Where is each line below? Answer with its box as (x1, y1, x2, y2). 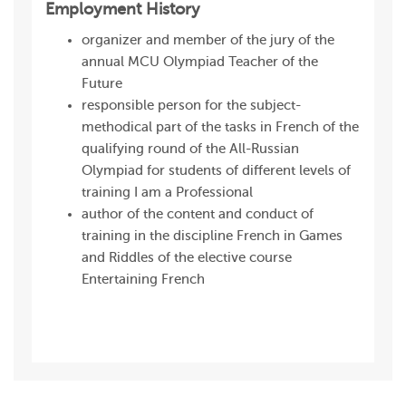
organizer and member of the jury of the (82, 33, 334, 48)
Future (82, 76, 122, 92)
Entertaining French (82, 272, 205, 287)
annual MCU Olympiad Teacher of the (82, 54, 318, 70)
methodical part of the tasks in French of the (82, 120, 359, 135)
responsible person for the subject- (82, 98, 301, 113)
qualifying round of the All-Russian (82, 141, 299, 157)
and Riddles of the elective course (82, 250, 292, 266)
